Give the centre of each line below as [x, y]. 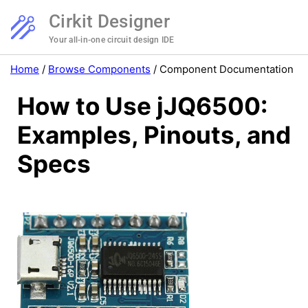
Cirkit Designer [109, 21]
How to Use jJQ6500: [142, 106]
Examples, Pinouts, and [154, 135]
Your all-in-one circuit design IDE [112, 40]
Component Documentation [227, 69]
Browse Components [99, 69]
